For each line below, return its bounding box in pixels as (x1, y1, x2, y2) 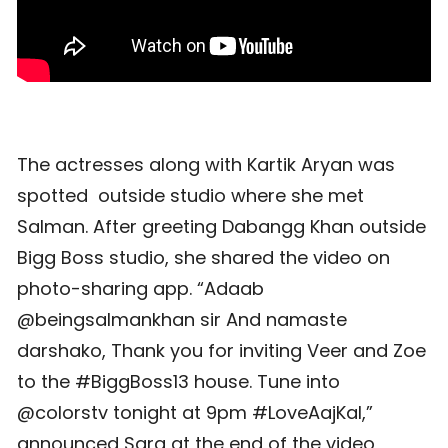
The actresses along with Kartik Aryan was (17, 151, 395, 177)
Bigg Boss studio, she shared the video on (17, 244, 390, 270)
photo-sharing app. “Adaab (17, 275, 264, 301)
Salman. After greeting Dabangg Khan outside (17, 213, 426, 239)
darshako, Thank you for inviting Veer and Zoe (17, 337, 426, 363)
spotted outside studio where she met (17, 182, 364, 208)
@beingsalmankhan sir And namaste (17, 306, 347, 332)
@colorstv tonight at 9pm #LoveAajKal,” (17, 399, 373, 425)
